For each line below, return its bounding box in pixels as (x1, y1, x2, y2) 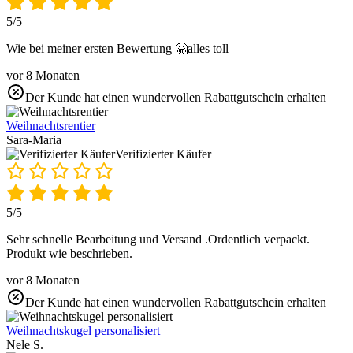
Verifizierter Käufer (115, 147, 211, 161)
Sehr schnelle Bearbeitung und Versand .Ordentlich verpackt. (6, 232, 310, 246)
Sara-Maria (6, 132, 61, 147)
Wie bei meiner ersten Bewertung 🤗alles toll (6, 41, 229, 55)
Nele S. (6, 337, 43, 351)
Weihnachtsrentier (6, 118, 95, 132)
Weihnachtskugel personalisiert (6, 323, 160, 337)
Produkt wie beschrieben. (6, 246, 132, 260)
